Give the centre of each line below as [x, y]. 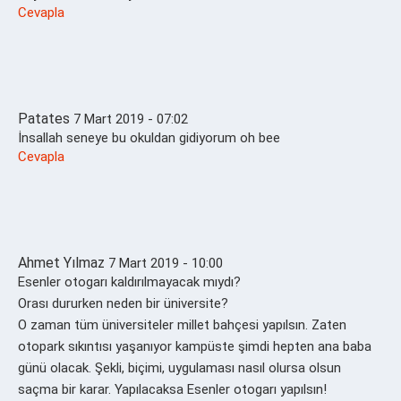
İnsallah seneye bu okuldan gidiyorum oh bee [149, 137]
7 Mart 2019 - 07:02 [131, 119]
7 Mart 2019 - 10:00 [166, 263]
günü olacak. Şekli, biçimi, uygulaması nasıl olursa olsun [179, 367]
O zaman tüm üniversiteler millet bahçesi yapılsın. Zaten [182, 324]
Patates [44, 118]
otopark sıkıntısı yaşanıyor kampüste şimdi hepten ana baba [195, 346]
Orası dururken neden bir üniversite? [123, 303]
